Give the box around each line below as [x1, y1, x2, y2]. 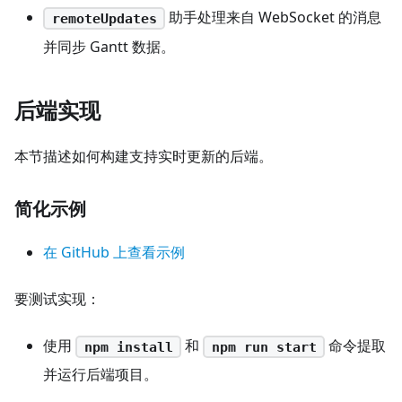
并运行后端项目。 [43, 364, 158, 385]
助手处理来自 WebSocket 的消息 [165, 7, 382, 28]
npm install [83, 338, 173, 355]
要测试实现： [14, 288, 100, 309]
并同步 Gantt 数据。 [43, 36, 175, 57]
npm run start [211, 338, 317, 355]
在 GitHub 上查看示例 [43, 241, 185, 262]
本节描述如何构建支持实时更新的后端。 [14, 145, 273, 166]
